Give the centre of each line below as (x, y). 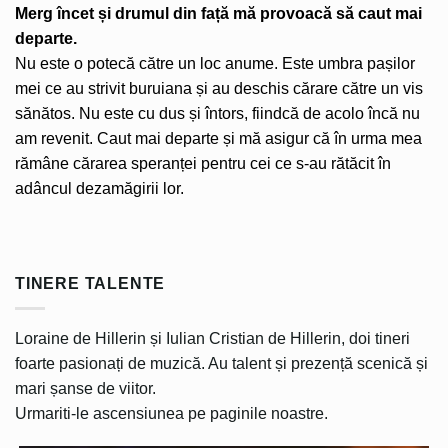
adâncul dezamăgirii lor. (99, 189)
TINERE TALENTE (90, 284)
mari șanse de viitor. (85, 388)
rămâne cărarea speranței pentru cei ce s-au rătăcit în (203, 164)
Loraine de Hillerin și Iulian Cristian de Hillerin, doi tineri (212, 338)
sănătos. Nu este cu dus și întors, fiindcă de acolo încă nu (217, 114)
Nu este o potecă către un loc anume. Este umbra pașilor (215, 64)
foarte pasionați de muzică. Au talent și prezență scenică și (221, 363)
